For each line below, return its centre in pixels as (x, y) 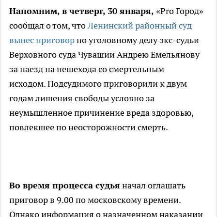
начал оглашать (153, 186)
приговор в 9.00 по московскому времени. (95, 200)
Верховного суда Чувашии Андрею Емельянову (104, 55)
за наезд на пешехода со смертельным (87, 69)
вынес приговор (43, 40)
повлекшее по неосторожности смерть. (89, 127)
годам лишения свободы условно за (82, 98)
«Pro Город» (180, 11)
